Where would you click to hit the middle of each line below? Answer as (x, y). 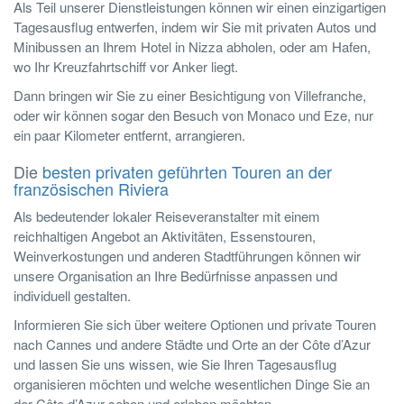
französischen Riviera (91, 189)
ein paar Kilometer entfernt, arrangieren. (129, 135)
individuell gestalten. (72, 296)
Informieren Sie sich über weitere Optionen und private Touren (195, 325)
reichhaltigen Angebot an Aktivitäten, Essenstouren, (165, 236)
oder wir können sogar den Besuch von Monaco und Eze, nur (193, 115)
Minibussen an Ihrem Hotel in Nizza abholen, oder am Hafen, (192, 47)
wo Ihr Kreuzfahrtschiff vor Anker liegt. (126, 67)
